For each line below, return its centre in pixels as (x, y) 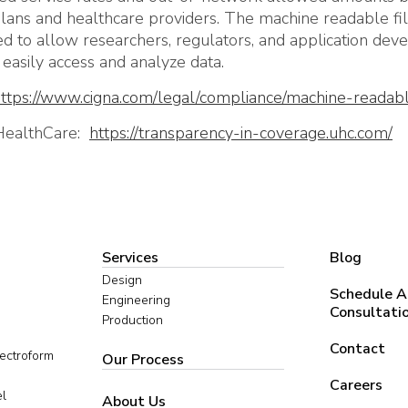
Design (122, 280)
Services (130, 258)
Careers (356, 385)
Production (132, 320)
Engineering (136, 300)
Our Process (143, 360)
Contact (357, 349)
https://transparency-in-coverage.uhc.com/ (241, 133)
